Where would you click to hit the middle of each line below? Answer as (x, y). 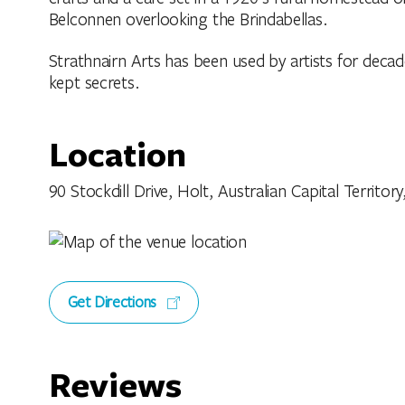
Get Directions (114, 302)
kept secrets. (94, 82)
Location (117, 153)
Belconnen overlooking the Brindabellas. (188, 19)
